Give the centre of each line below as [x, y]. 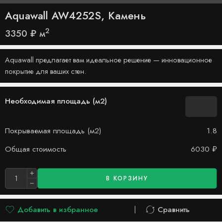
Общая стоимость [36, 149]
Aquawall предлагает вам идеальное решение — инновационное [109, 60]
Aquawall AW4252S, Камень [76, 16]
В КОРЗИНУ [127, 178]
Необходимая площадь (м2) [56, 101]
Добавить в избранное [58, 209]
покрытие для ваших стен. [46, 71]
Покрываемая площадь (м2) [53, 131]
